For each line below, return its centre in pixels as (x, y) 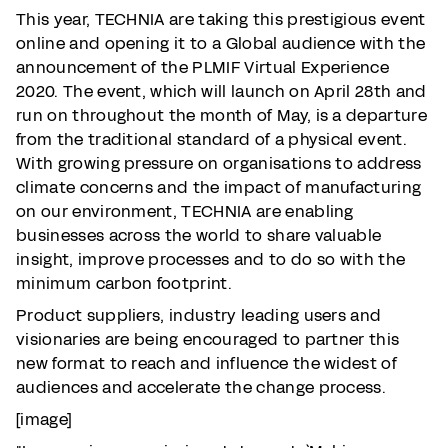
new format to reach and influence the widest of (207, 363)
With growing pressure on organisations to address (219, 163)
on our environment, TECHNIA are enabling (185, 211)
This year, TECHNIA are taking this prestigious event (221, 19)
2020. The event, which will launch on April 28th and (221, 91)
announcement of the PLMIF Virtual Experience (203, 67)
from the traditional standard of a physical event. (212, 139)
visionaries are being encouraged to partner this (208, 339)
